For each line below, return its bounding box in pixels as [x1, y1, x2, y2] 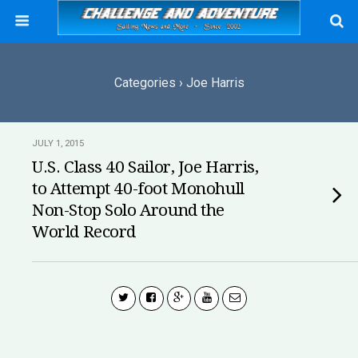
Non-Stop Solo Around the [32, 201, 225, 220]
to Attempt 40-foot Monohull [32, 179, 245, 198]
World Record [32, 222, 137, 241]
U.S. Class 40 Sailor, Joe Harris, [32, 157, 259, 177]
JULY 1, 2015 [32, 138, 84, 149]
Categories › [113, 75, 183, 90]
